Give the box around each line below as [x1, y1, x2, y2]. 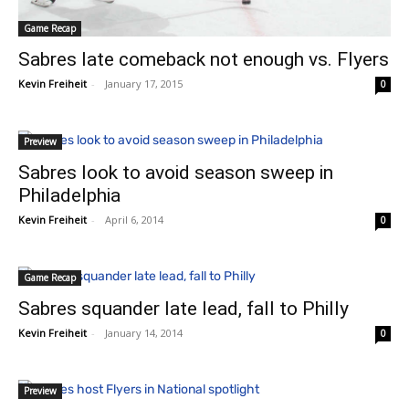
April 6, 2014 [104, 212, 163, 226]
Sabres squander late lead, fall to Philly [18, 297, 349, 320]
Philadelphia [18, 184, 121, 206]
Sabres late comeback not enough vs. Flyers [18, 47, 389, 70]
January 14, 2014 [104, 325, 183, 340]
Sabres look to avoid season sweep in [18, 161, 333, 184]
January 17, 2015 [104, 76, 183, 90]
